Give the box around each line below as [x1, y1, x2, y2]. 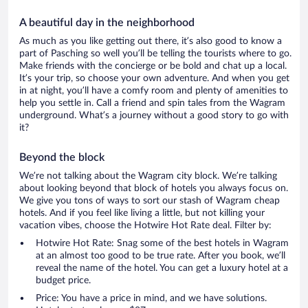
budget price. [36, 276, 91, 286]
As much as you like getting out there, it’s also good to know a [19, 36, 282, 47]
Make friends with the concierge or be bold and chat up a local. [19, 61, 287, 71]
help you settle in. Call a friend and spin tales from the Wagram [19, 98, 285, 109]
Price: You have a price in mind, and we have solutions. [36, 294, 267, 304]
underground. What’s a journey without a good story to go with [19, 111, 289, 121]
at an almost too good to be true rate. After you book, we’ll [36, 251, 285, 261]
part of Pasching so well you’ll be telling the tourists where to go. [19, 49, 291, 59]
